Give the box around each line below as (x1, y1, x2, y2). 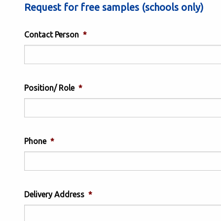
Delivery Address (24, 190, 84, 199)
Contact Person (24, 30, 79, 39)
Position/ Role (24, 83, 74, 92)
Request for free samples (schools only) (24, 1, 204, 13)
